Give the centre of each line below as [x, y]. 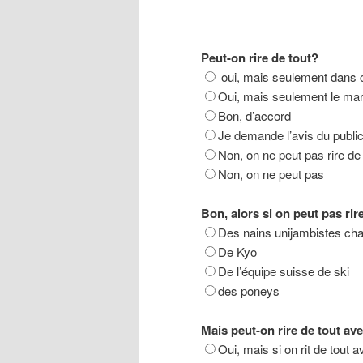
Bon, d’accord [254, 115]
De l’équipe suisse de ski [284, 271]
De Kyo [237, 252]
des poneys [249, 291]
